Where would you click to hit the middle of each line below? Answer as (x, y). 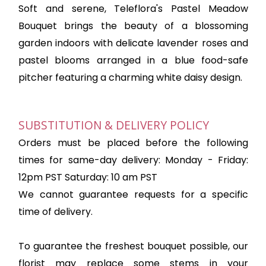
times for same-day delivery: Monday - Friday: (133, 160)
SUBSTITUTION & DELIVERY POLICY (114, 125)
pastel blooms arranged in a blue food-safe (133, 61)
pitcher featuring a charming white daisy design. (130, 78)
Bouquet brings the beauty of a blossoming (133, 26)
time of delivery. (56, 212)
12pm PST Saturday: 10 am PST (88, 178)
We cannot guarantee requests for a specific (133, 195)
